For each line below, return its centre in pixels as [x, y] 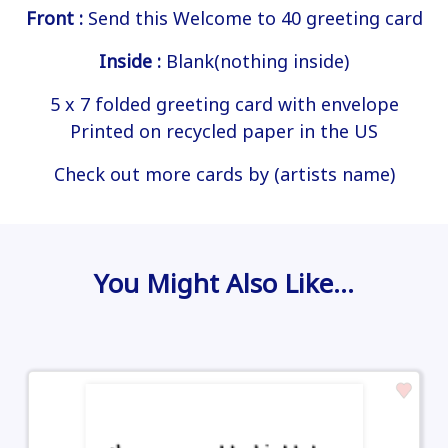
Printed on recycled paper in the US [224, 131]
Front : [56, 18]
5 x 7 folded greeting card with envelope [224, 104]
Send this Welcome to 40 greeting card [255, 18]
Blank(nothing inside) [255, 61]
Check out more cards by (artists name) [224, 174]
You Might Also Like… [224, 283]
